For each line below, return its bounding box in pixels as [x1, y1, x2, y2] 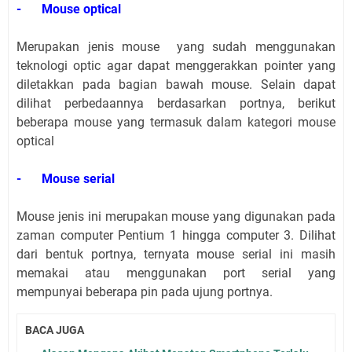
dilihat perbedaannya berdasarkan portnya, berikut [16, 95, 335, 111]
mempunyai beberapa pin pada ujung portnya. [16, 284, 273, 299]
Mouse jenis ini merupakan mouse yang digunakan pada [16, 208, 335, 224]
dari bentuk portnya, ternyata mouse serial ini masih [16, 246, 335, 262]
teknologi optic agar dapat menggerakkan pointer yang [16, 57, 335, 73]
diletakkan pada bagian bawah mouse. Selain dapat [16, 76, 335, 92]
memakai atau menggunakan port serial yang [16, 265, 335, 280]
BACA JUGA [25, 323, 84, 336]
